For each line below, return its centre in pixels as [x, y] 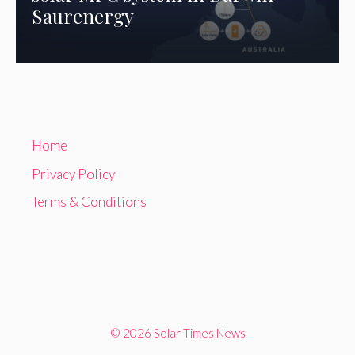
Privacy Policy [73, 174]
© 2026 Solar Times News [177, 333]
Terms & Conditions [89, 202]
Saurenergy [83, 16]
